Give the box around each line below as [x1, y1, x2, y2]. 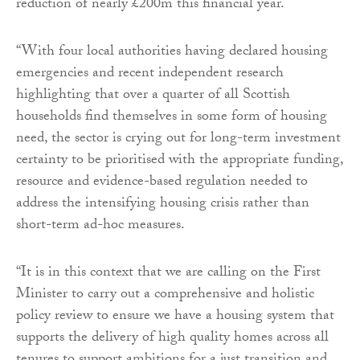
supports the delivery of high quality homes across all [16, 325, 329, 351]
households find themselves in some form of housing [16, 104, 327, 130]
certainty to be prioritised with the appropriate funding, [16, 148, 343, 174]
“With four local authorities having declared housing [16, 39, 328, 65]
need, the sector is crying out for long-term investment [16, 126, 341, 152]
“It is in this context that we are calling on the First [16, 260, 321, 286]
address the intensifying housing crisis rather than [16, 191, 309, 217]
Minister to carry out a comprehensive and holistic [16, 282, 314, 308]
